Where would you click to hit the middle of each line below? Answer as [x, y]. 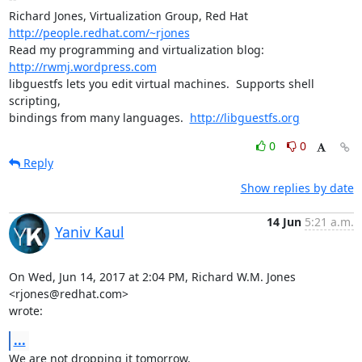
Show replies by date [297, 187]
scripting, [34, 100]
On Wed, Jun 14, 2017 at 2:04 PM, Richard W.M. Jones [152, 276]
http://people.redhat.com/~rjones [99, 32]
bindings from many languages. [99, 117]
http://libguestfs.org [244, 117]
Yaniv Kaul [89, 232]
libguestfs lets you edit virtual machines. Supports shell [161, 83]
